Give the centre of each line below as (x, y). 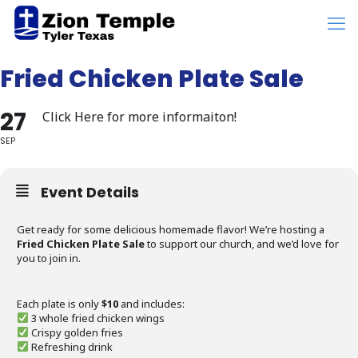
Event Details (90, 192)
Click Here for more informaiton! (139, 117)
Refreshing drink (70, 347)
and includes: (151, 304)
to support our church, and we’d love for (242, 244)
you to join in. (49, 258)
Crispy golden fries (76, 332)
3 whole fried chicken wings (96, 318)
